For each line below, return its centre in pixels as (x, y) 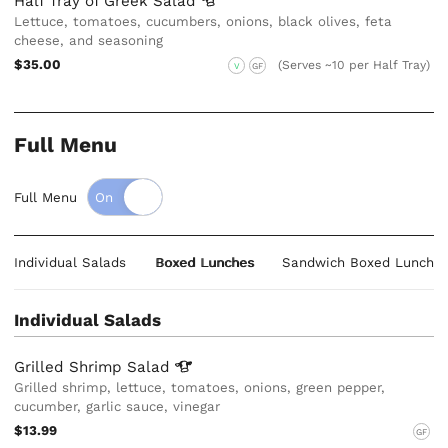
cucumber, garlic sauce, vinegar (117, 406)
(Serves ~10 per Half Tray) (354, 65)
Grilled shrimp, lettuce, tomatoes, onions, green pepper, (200, 387)
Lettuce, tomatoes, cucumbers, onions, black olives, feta (203, 22)
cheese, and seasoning (89, 41)
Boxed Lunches (204, 263)
